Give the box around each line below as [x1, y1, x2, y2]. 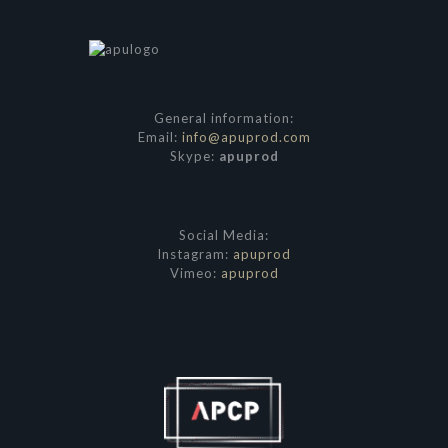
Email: [137, 129, 182, 146]
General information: [154, 110, 294, 127]
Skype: [169, 148, 219, 165]
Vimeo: [169, 265, 221, 282]
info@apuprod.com [181, 129, 311, 146]
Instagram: [157, 246, 233, 263]
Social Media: [179, 227, 269, 244]
